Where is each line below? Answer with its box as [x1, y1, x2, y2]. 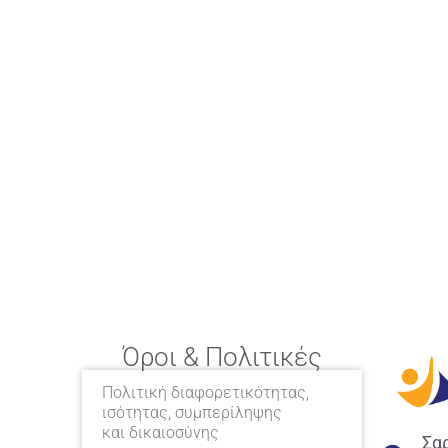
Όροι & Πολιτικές [122, 342, 322, 372]
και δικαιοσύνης [102, 423, 219, 442]
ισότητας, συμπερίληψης [102, 403, 282, 422]
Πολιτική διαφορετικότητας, [102, 383, 309, 402]
